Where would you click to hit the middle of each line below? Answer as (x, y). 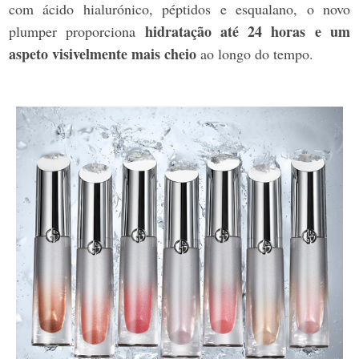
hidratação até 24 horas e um (248, 32)
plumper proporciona (77, 32)
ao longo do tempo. (257, 54)
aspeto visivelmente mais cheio (105, 54)
